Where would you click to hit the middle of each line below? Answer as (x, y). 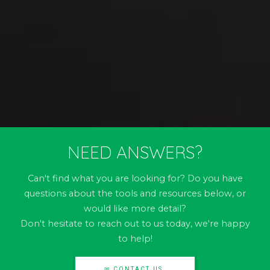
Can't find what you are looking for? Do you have (135, 179)
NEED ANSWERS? (135, 152)
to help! (135, 239)
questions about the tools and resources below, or (135, 194)
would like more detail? (135, 209)
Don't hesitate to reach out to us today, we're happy (135, 224)
